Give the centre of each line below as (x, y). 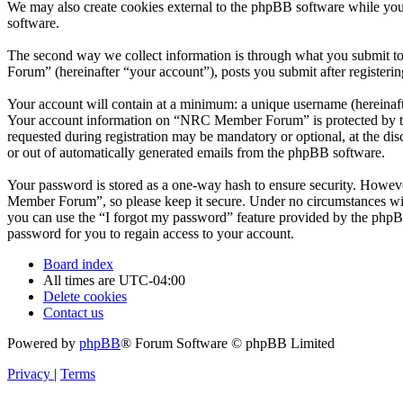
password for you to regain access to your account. (151, 233)
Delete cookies (85, 296)
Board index (78, 264)
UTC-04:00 (152, 280)
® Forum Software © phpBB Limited (228, 343)
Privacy (29, 373)
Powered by (43, 343)
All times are (81, 280)
